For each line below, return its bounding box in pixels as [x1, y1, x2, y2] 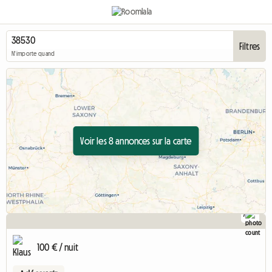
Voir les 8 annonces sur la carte [80, 136, 192, 146]
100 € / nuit [37, 242, 78, 252]
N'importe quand [12, 50, 55, 58]
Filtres [239, 41, 260, 51]
